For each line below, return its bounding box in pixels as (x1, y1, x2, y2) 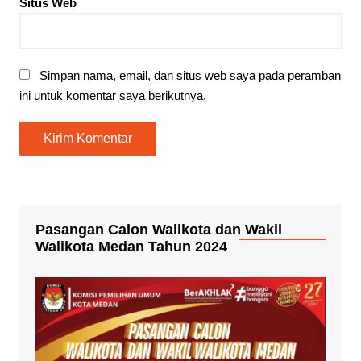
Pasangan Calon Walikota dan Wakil (35, 221, 282, 238)
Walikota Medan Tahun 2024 (35, 238, 227, 255)
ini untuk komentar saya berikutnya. (19, 88, 206, 102)
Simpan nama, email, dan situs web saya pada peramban (39, 68, 341, 82)
